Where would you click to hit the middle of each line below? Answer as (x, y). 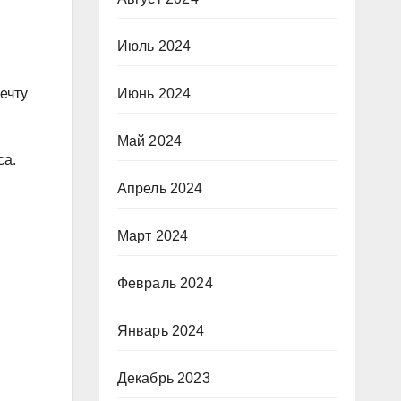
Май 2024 (149, 141)
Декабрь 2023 (163, 378)
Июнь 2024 (154, 94)
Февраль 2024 (165, 283)
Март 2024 (153, 236)
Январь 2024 (161, 331)
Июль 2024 (154, 46)
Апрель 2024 (160, 188)
